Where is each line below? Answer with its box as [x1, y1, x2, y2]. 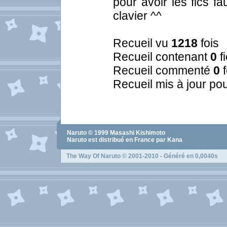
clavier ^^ [113, 9, 162, 22]
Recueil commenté [113, 64, 213, 77]
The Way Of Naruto [66, 153, 121, 160]
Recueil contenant [113, 50, 210, 63]
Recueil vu [113, 36, 171, 50]
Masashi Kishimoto [110, 129, 165, 136]
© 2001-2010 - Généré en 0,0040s [121, 153, 218, 160]
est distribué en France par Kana [87, 136, 182, 143]
